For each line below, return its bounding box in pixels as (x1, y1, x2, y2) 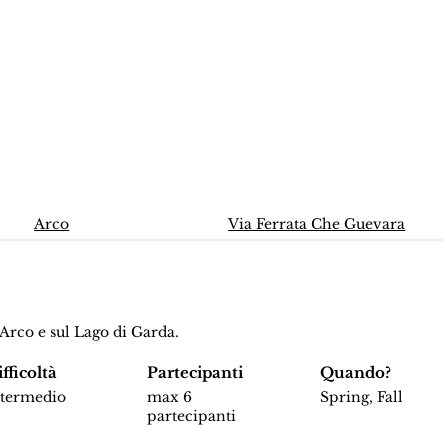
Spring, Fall (319, 388, 403, 407)
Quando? (319, 363, 391, 383)
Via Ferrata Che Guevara (228, 215, 406, 234)
